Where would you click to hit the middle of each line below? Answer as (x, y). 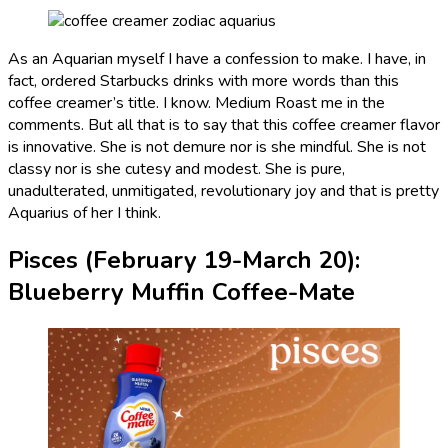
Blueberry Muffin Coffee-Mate (181, 292)
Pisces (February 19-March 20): (184, 260)
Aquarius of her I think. (84, 213)
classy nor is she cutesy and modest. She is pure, (176, 169)
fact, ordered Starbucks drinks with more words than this (203, 81)
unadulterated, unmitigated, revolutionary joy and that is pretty (223, 191)
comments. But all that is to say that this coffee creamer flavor (224, 125)
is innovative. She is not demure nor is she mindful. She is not (217, 147)
